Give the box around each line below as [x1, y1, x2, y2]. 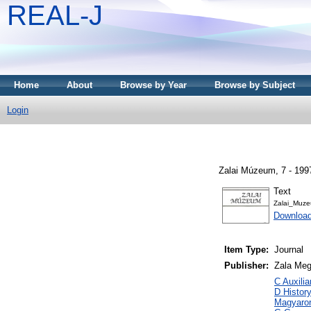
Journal [274, 244, 303, 255]
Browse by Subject [215, 80, 295, 90]
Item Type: [224, 244, 269, 255]
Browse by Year [120, 80, 187, 90]
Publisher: [224, 260, 269, 271]
